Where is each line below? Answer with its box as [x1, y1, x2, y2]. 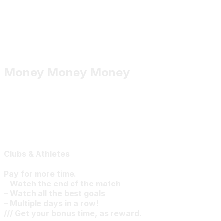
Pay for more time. [4, 168, 76, 179]
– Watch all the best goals [4, 188, 105, 198]
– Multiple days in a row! [4, 198, 99, 208]
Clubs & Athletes [4, 148, 70, 159]
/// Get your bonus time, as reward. [4, 208, 142, 218]
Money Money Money [4, 65, 130, 79]
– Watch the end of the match [4, 178, 121, 188]
